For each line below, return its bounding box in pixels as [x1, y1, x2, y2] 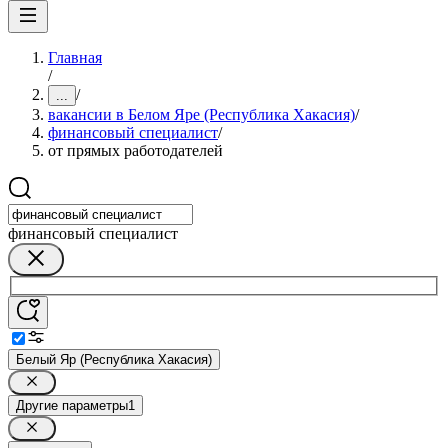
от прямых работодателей [48, 142, 223, 159]
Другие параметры [16, 397, 128, 413]
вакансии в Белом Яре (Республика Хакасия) [48, 106, 355, 123]
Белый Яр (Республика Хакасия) [16, 351, 212, 367]
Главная [48, 49, 102, 66]
